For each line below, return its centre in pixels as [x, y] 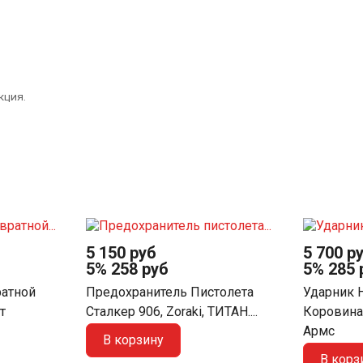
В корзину [133, 340]
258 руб [139, 269]
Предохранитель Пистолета [169, 293]
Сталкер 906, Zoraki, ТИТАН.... [171, 312]
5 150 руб [121, 252]
